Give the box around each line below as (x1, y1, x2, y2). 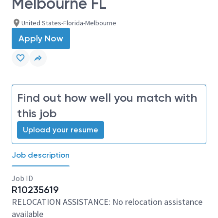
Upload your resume (23, 125, 98, 134)
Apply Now (18, 33, 63, 44)
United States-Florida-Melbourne (21, 18, 116, 27)
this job (17, 106, 56, 120)
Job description (12, 150, 70, 160)
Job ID (12, 173, 33, 183)
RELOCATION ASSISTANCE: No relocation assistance (12, 196, 202, 207)
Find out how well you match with (17, 91, 197, 105)
